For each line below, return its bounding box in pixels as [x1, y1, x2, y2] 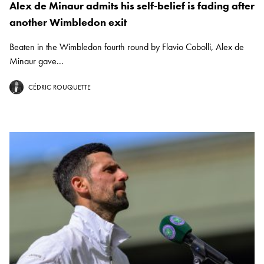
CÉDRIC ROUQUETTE [28, 82, 91, 93]
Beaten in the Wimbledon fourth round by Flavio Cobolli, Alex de [9, 41, 244, 54]
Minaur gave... [9, 55, 64, 68]
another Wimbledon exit [9, 15, 127, 29]
